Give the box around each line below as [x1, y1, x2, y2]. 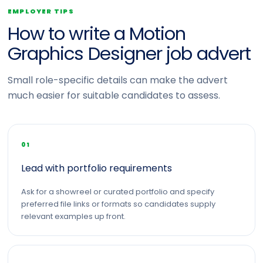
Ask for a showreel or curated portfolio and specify [21, 186, 214, 197]
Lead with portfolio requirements [21, 161, 172, 175]
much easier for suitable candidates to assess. [8, 89, 220, 102]
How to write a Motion [8, 21, 186, 46]
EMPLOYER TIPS [8, 6, 74, 16]
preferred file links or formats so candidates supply [21, 198, 215, 210]
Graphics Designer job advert [8, 41, 251, 66]
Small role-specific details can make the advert [8, 73, 228, 87]
